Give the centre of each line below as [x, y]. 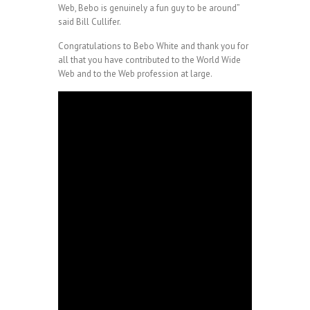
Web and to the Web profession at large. [135, 74]
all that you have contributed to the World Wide [149, 60]
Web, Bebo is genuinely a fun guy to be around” [149, 8]
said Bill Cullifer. [90, 22]
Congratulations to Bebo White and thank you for [153, 46]
